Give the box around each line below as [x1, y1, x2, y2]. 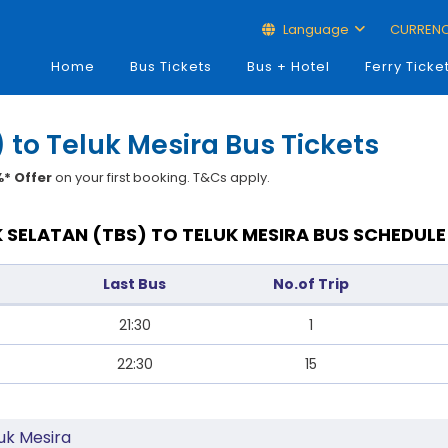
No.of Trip [273, 274, 349, 294]
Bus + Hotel [246, 57, 330, 76]
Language [279, 20, 352, 39]
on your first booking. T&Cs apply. [52, 168, 271, 187]
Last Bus [103, 274, 166, 294]
